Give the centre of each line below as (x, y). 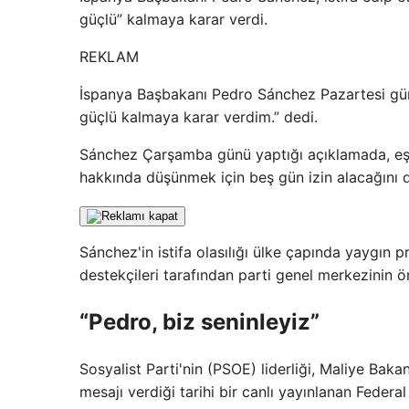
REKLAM (109, 57)
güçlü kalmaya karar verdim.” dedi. (199, 117)
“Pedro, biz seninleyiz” (199, 321)
